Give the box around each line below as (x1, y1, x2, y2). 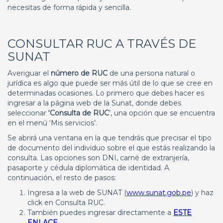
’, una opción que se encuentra (109, 109, 215, 117)
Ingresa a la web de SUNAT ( (27, 188, 126, 197)
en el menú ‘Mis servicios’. (7, 118, 97, 127)
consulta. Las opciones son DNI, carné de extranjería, (7, 153, 189, 162)
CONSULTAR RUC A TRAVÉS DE (7, 36, 196, 51)
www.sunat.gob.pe (126, 188, 191, 197)
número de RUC (51, 69, 108, 78)
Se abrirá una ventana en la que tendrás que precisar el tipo (7, 133, 212, 142)
